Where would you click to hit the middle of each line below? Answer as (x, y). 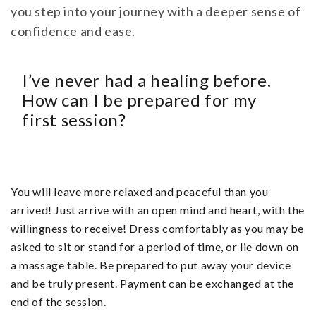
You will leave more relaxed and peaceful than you (140, 192)
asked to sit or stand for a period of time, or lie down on (155, 247)
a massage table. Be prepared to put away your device (151, 265)
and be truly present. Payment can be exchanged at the (152, 284)
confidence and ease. (73, 31)
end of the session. (59, 302)
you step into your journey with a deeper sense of (156, 12)
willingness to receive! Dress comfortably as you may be (158, 229)
